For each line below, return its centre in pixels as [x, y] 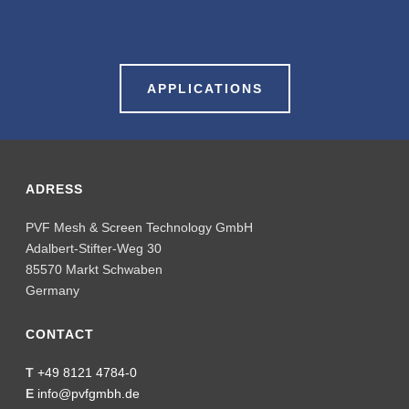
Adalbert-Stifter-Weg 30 [94, 248]
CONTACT [60, 334]
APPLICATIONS [204, 89]
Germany [53, 290]
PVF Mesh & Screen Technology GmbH [140, 227]
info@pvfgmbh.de [89, 393]
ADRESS [55, 189]
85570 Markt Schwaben [94, 269]
